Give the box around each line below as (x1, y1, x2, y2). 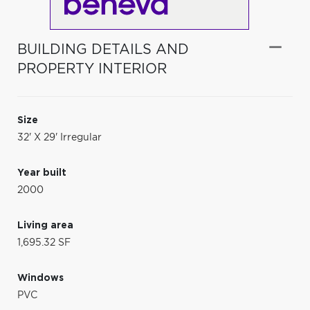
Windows (17, 273, 64, 283)
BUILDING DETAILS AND (17, 42, 189, 57)
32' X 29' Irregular (17, 132, 102, 143)
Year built (17, 167, 66, 178)
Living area (17, 220, 73, 230)
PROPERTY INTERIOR (17, 62, 167, 76)
